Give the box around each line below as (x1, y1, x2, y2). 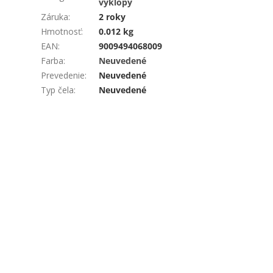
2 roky (99, 11, 126, 23)
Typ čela (41, 84, 74, 96)
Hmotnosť (41, 26, 82, 38)
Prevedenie (41, 69, 85, 82)
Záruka (41, 11, 69, 23)
